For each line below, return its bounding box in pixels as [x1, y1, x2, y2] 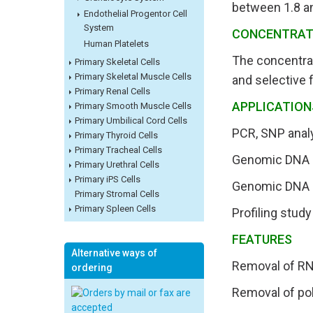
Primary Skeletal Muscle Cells [75, 71, 191, 82]
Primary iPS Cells [75, 174, 140, 185]
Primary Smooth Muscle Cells [75, 101, 191, 112]
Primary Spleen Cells [75, 203, 156, 214]
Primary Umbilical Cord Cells [75, 115, 187, 126]
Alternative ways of [71, 247, 157, 259]
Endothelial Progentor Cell [84, 8, 187, 20]
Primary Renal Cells [75, 86, 150, 97]
